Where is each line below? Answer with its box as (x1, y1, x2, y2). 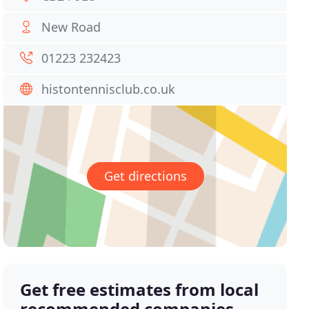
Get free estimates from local (20, 278, 259, 301)
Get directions (103, 168, 187, 185)
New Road (41, 19, 101, 35)
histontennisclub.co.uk (41, 81, 176, 97)
